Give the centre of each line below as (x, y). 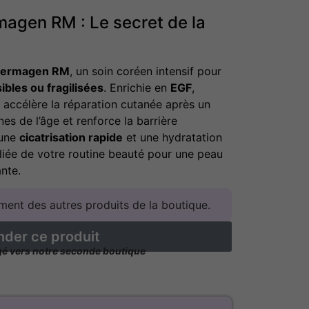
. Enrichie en (137, 87)
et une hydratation (172, 137)
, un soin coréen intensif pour (146, 71)
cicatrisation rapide (71, 137)
